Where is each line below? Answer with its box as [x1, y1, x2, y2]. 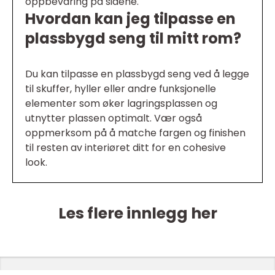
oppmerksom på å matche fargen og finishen [25, 125, 246, 140]
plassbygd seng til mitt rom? [25, 28, 241, 48]
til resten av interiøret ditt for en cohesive [25, 140, 226, 155]
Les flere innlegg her [58, 202, 217, 224]
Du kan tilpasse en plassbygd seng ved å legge [25, 66, 249, 81]
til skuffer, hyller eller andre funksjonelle [25, 81, 216, 96]
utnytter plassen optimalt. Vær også [25, 110, 202, 125]
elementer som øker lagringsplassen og [25, 96, 217, 110]
